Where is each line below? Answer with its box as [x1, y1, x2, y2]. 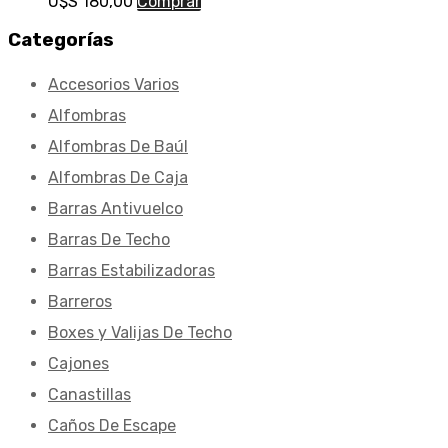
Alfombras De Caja [48, 168, 188, 188]
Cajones [48, 354, 109, 374]
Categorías [8, 29, 114, 52]
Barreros [48, 292, 112, 312]
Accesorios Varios [48, 75, 179, 95]
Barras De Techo [48, 230, 170, 250]
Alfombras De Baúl [48, 137, 188, 157]
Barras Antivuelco [48, 199, 183, 219]
